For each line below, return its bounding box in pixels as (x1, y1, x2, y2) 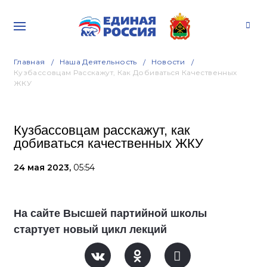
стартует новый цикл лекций (14, 223, 167, 235)
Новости (151, 57, 185, 66)
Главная (14, 57, 45, 66)
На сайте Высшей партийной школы (14, 207, 207, 219)
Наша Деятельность (59, 57, 137, 66)
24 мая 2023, (14, 162, 73, 173)
